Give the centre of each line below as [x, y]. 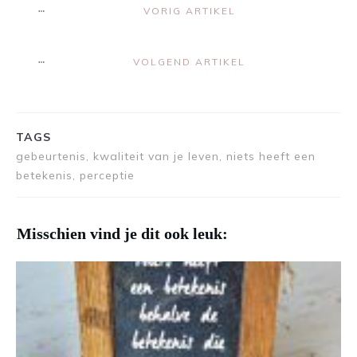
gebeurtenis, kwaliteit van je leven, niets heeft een [166, 156]
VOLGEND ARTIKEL [189, 62]
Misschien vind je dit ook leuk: [122, 233]
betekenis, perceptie [75, 175]
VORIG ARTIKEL [189, 11]
